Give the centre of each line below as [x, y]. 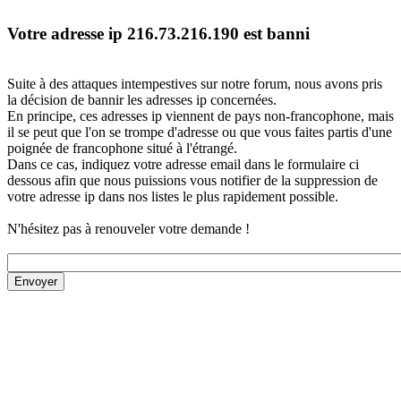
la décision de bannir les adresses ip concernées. [142, 100]
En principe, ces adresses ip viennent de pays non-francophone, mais [200, 116]
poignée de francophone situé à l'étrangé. [122, 149]
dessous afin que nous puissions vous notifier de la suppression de [192, 181]
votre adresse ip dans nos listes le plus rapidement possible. [173, 197]
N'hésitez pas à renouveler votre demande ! [128, 229]
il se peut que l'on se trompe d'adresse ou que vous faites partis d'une [200, 132]
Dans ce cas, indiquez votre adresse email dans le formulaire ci [183, 165]
